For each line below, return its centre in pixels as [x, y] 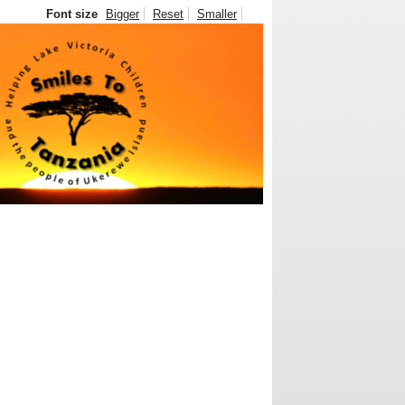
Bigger [122, 14]
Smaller [217, 14]
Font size [72, 14]
